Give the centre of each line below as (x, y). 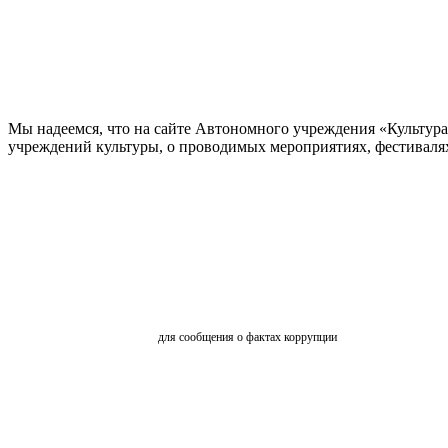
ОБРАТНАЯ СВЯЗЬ (246, 298)
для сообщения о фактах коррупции (247, 336)
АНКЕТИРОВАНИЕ (251, 385)
